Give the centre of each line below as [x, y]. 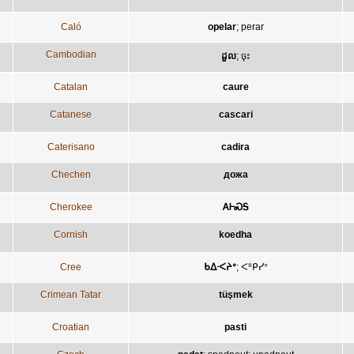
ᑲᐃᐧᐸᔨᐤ [220, 267]
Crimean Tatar [71, 294]
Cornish [71, 234]
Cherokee [71, 207]
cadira [235, 147]
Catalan [71, 87]
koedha [235, 234]
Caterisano [71, 147]
